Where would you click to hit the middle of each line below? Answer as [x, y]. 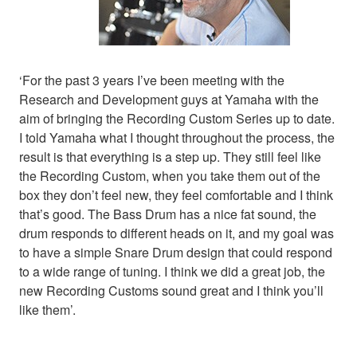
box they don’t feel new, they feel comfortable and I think [176, 195]
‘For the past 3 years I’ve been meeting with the [152, 80]
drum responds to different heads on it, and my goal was [177, 233]
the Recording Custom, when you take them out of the [170, 176]
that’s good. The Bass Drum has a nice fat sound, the [168, 214]
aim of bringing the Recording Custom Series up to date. [177, 119]
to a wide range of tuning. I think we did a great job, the [172, 272]
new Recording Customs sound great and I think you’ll [171, 291]
